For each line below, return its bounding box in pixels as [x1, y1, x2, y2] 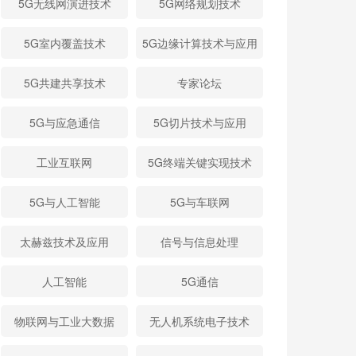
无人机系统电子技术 [149, 313, 250, 329]
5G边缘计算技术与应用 [141, 35, 257, 51]
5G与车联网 [169, 194, 230, 210]
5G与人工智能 [29, 194, 100, 210]
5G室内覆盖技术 [23, 35, 106, 51]
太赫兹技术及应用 [20, 234, 109, 250]
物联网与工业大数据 [14, 313, 114, 329]
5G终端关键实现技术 [147, 154, 252, 170]
